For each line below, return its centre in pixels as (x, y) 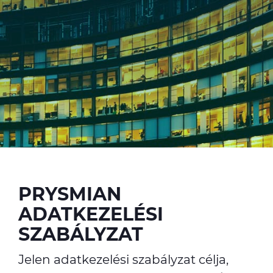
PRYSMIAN (70, 194)
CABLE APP (141, 49)
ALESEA (28, 49)
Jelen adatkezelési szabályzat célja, (123, 260)
